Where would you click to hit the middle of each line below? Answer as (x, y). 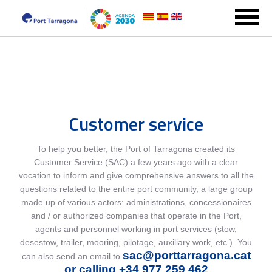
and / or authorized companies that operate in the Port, (136, 216)
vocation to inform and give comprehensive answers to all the (136, 175)
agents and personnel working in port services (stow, (136, 229)
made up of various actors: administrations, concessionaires (136, 202)
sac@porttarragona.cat (186, 255)
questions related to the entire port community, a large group (136, 189)
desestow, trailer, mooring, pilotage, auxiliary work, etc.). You (136, 242)
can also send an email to (72, 256)
